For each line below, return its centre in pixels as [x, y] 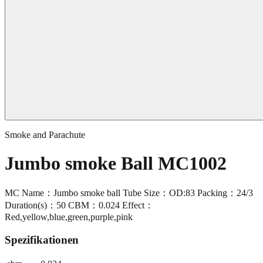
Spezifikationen [42, 240]
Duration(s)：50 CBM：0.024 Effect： [79, 205]
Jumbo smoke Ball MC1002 [116, 163]
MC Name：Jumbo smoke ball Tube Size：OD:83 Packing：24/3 [129, 193]
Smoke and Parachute [45, 135]
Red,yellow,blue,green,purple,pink [69, 217]
